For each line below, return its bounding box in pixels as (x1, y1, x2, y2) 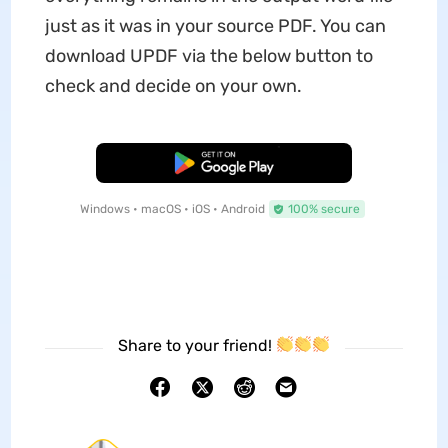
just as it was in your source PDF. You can (44, 14, 386, 37)
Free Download (181, 155, 267, 170)
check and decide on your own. (44, 74, 302, 97)
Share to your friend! (117, 335, 276, 355)
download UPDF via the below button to (44, 44, 373, 67)
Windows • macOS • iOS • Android (79, 201, 265, 216)
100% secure (287, 201, 360, 216)
